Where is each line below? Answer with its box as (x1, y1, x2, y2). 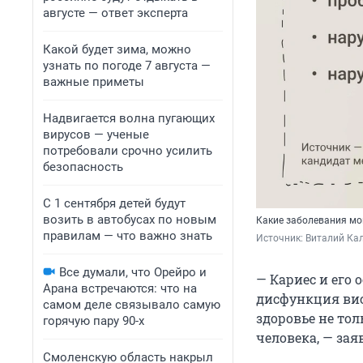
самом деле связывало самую (43, 297, 220, 312)
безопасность (43, 160, 123, 174)
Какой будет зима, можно (43, 42, 191, 57)
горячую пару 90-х (43, 314, 144, 328)
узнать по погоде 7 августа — (43, 58, 211, 73)
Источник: (256, 232, 305, 244)
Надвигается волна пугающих (43, 111, 215, 126)
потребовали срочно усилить (43, 143, 212, 158)
